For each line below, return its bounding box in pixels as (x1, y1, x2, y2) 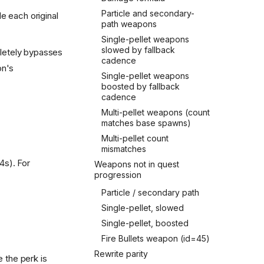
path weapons (101, 19, 157, 29)
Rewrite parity (94, 249, 148, 259)
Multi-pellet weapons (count (101, 107, 210, 117)
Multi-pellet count (101, 133, 169, 143)
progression (94, 170, 141, 180)
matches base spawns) (101, 118, 191, 128)
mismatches (101, 144, 146, 154)
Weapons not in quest (94, 159, 179, 169)
